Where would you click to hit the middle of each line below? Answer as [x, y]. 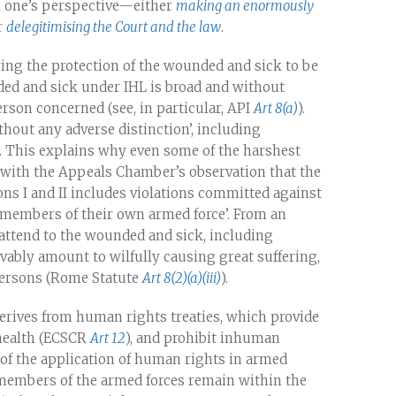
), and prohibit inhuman [203, 338]
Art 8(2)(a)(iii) [182, 278]
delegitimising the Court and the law [114, 27]
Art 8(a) [276, 108]
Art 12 [108, 338]
